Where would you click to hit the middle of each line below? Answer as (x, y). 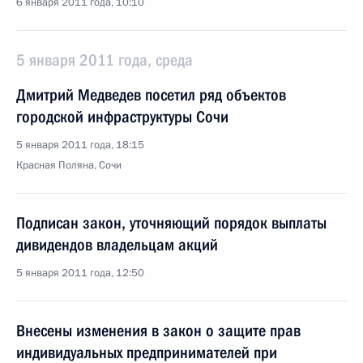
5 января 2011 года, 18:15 (80, 145)
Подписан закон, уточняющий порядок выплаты (171, 223)
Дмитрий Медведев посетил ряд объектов (151, 95)
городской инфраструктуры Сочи (122, 117)
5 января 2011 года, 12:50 (80, 273)
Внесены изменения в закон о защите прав (158, 331)
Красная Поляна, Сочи (69, 165)
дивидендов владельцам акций (117, 245)
